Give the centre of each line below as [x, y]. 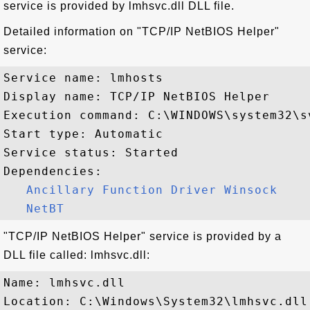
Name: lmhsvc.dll [64, 283]
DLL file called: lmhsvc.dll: [77, 255]
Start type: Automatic [83, 134]
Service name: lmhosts [83, 78]
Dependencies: [53, 171]
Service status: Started [91, 153]
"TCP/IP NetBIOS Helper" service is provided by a [143, 236]
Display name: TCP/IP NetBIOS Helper [137, 97]
